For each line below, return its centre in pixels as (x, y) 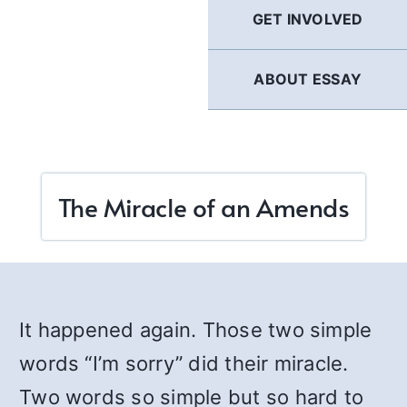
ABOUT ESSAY (308, 79)
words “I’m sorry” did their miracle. (184, 363)
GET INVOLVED (308, 19)
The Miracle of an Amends (203, 207)
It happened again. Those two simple (196, 330)
